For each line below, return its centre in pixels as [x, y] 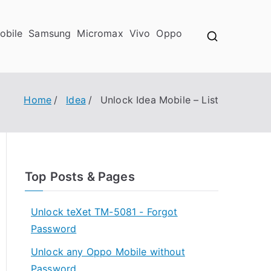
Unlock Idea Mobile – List [159, 100]
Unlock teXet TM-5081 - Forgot [104, 212]
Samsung [50, 33]
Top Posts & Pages [80, 177]
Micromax [100, 33]
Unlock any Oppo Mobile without [108, 252]
